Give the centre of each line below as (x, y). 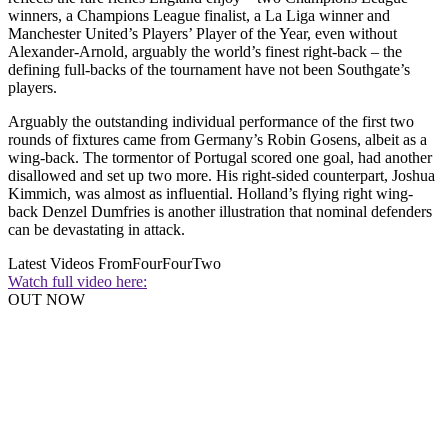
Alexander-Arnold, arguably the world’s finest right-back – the (205, 51)
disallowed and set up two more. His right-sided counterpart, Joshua (221, 175)
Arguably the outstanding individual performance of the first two (211, 121)
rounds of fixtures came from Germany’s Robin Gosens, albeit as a (217, 139)
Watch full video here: (77, 281)
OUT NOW (46, 299)
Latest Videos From (70, 263)
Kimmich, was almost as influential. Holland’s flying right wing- (210, 193)
